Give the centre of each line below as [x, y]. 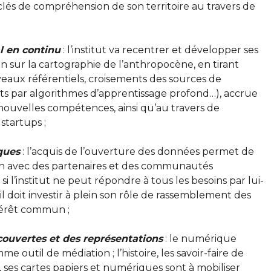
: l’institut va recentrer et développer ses [159, 50]
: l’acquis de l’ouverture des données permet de [137, 151]
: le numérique [199, 238]
